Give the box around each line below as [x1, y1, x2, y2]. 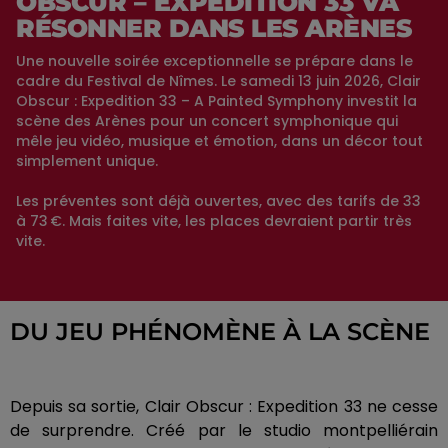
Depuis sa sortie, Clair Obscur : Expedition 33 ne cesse [10, 394, 438, 418]
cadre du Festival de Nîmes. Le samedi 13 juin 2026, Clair [16, 70, 421, 91]
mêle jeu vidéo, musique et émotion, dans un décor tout [16, 130, 423, 151]
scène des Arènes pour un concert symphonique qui [16, 110, 398, 131]
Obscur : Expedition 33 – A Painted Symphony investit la [16, 90, 417, 111]
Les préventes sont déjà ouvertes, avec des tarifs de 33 [16, 190, 421, 211]
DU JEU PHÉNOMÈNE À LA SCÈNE [10, 316, 430, 346]
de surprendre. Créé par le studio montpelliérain [10, 418, 438, 442]
